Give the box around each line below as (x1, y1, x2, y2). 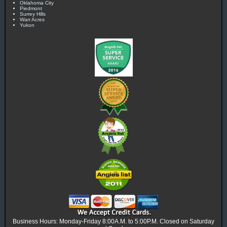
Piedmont (20, 5, 42, 11)
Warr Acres (20, 16, 45, 22)
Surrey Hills (20, 11, 46, 17)
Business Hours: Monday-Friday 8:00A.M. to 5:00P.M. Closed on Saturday (13, 217, 214, 225)
